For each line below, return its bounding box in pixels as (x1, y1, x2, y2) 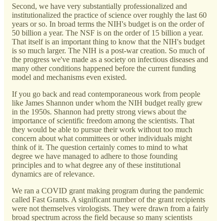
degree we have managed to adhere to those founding (12, 151, 178, 160)
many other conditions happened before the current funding (12, 64, 196, 73)
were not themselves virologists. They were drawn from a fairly (12, 204, 209, 213)
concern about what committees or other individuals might (12, 134, 192, 143)
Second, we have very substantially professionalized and (12, 1, 187, 10)
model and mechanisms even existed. (12, 73, 129, 81)
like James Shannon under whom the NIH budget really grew (12, 98, 203, 107)
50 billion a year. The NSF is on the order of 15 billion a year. (12, 28, 203, 37)
